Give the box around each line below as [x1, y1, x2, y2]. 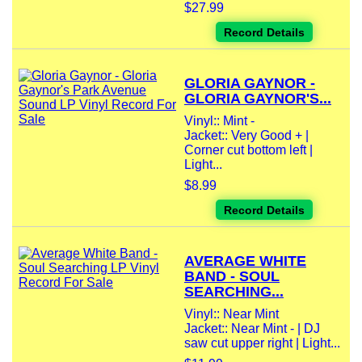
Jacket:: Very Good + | [184, 128, 309, 143]
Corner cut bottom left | [184, 143, 313, 158]
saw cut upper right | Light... [184, 336, 340, 351]
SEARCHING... [184, 284, 284, 301]
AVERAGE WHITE [184, 253, 306, 270]
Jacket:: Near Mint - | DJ [184, 322, 320, 336]
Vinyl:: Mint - [184, 114, 255, 128]
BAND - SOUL [184, 268, 280, 285]
